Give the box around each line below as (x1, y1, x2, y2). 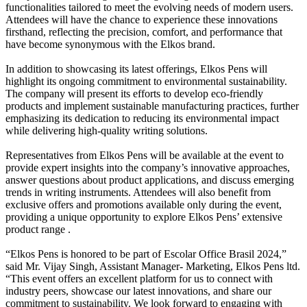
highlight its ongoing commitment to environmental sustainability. (5, 75, 287, 87)
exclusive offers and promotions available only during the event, (5, 198, 282, 210)
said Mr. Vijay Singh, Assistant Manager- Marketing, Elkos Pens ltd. (5, 260, 300, 272)
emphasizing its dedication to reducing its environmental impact (5, 112, 279, 124)
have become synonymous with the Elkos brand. (5, 38, 215, 50)
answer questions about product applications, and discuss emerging (5, 173, 294, 186)
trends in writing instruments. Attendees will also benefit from (5, 186, 271, 198)
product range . (5, 223, 71, 235)
